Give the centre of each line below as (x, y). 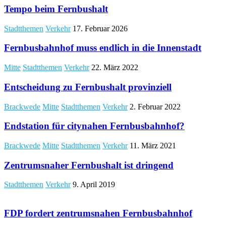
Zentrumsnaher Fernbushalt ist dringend (89, 165)
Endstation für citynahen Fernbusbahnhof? (94, 126)
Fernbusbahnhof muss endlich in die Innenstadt (103, 48)
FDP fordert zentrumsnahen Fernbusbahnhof (98, 213)
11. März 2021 (153, 146)
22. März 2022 (115, 68)
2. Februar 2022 (155, 106)
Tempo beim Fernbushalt (56, 9)
